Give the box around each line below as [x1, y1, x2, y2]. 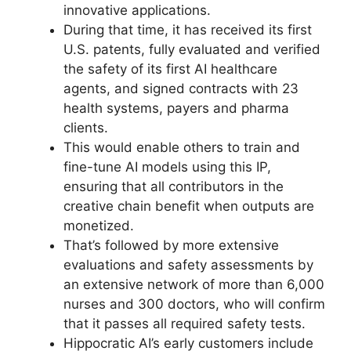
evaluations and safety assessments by [63, 256, 313, 273]
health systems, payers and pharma [63, 100, 289, 116]
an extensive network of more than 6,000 [63, 276, 324, 292]
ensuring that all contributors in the [63, 178, 284, 194]
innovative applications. [63, 2, 211, 18]
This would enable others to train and [63, 139, 300, 155]
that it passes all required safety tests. [63, 315, 306, 331]
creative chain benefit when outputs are [63, 197, 314, 214]
